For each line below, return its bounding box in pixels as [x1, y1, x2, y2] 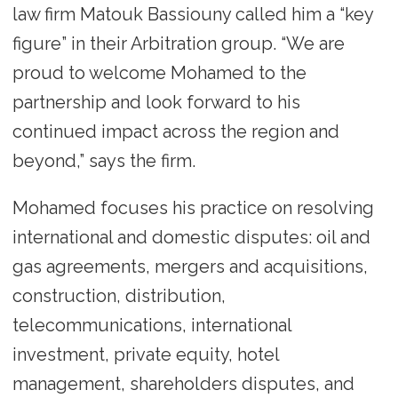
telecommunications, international [12, 314, 291, 336]
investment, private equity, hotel [12, 343, 279, 365]
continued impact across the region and [12, 120, 339, 142]
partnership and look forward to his [12, 91, 300, 113]
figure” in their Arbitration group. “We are [12, 32, 345, 54]
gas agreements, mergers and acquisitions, [12, 255, 368, 277]
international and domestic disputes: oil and [12, 226, 370, 248]
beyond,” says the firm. [12, 149, 200, 171]
